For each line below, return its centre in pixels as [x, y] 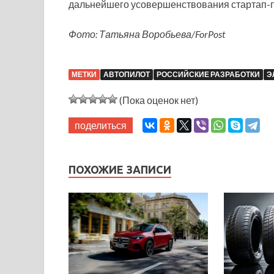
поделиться [101, 125]
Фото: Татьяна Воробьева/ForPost [147, 34]
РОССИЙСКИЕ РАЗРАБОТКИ [208, 75]
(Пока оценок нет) [158, 100]
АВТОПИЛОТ [127, 75]
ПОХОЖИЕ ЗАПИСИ [120, 170]
